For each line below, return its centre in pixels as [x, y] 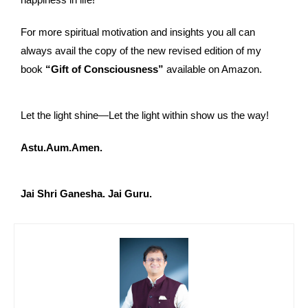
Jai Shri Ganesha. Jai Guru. [86, 194]
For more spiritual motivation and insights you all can [138, 32]
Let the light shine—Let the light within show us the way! [145, 115]
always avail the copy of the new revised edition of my [141, 51]
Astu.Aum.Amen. [62, 148]
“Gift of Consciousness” [106, 69]
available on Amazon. [214, 69]
